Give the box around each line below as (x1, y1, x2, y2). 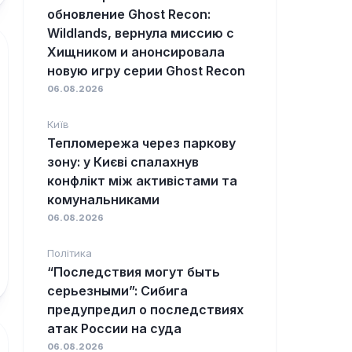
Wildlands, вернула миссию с (47, 25, 234, 42)
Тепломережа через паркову (47, 135, 236, 152)
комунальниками (47, 192, 159, 208)
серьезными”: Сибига (47, 283, 188, 299)
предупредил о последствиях (47, 302, 244, 318)
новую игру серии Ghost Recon (47, 63, 245, 79)
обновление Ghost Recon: (47, 6, 211, 23)
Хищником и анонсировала (47, 44, 225, 60)
